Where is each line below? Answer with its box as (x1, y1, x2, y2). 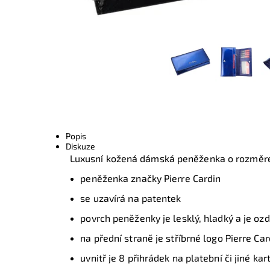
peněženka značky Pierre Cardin (80, 172, 221, 184)
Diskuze (66, 141, 96, 152)
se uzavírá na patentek (80, 192, 181, 204)
